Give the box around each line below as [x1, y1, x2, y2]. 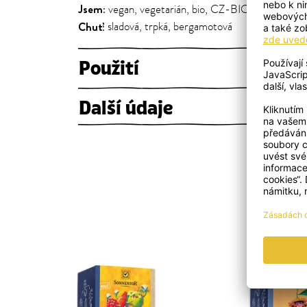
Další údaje [79, 98, 173, 119]
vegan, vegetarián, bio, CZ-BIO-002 [108, 1, 277, 18]
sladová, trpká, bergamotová [108, 19, 232, 35]
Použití [79, 58, 139, 79]
